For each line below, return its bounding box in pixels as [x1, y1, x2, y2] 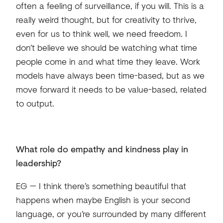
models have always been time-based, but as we [15, 69, 205, 82]
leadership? [15, 156, 61, 170]
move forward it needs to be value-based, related [15, 83, 207, 96]
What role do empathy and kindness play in [15, 142, 188, 156]
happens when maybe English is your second [15, 193, 190, 207]
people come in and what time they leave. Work [15, 55, 200, 68]
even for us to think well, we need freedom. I [15, 27, 187, 40]
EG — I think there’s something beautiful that [15, 179, 186, 193]
